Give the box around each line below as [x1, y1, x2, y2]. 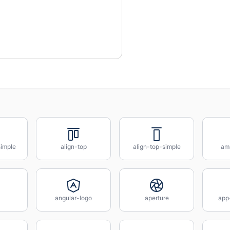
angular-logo [55, 194, 92, 202]
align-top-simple [132, 143, 181, 150]
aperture [144, 194, 169, 202]
